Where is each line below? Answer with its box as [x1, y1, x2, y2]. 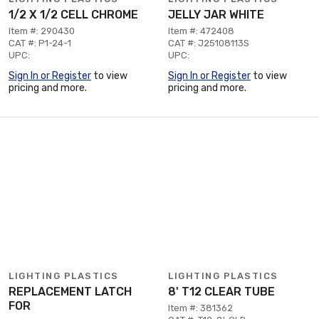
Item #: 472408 [168, 26, 234, 36]
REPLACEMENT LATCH [9, 285, 132, 298]
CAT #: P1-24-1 [9, 38, 71, 48]
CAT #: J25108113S [168, 38, 249, 48]
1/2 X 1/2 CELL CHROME [9, 8, 138, 21]
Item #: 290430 [9, 26, 75, 36]
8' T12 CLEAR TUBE [168, 285, 275, 298]
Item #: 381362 [168, 303, 233, 313]
